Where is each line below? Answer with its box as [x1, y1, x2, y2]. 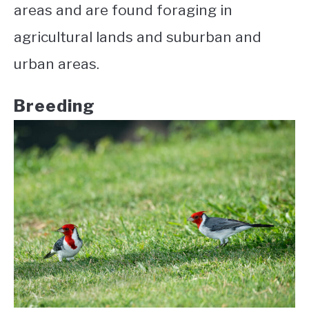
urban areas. [14, 54, 99, 72]
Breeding [14, 95, 95, 116]
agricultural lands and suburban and [14, 28, 261, 46]
